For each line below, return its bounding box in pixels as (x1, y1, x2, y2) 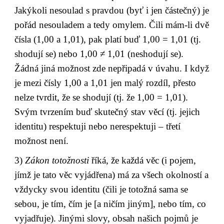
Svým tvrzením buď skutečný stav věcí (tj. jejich (14, 106, 200, 117)
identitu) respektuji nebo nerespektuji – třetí (14, 120, 181, 131)
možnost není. (14, 135, 69, 146)
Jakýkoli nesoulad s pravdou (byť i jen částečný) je (14, 4, 209, 15)
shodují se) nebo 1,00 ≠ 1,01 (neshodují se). (14, 48, 184, 59)
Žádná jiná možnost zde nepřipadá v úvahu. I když (14, 62, 209, 73)
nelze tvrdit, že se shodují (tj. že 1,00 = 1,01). (14, 91, 188, 102)
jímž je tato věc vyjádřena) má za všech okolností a (14, 169, 209, 180)
